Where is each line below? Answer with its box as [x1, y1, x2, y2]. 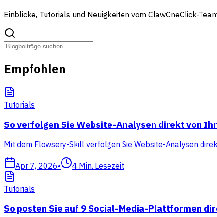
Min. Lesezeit [79, 160, 124, 170]
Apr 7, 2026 [15, 160, 58, 170]
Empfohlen [4, 61, 66, 77]
